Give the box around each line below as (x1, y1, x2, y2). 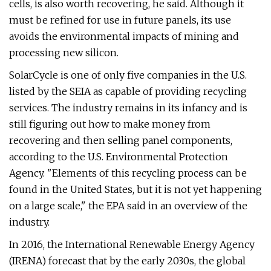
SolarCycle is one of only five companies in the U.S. (9, 69, 247, 81)
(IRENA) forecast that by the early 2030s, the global (9, 255, 246, 267)
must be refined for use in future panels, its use (9, 14, 231, 26)
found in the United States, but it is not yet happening (9, 183, 262, 195)
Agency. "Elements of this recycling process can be (9, 167, 247, 179)
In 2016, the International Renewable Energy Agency (9, 238, 255, 250)
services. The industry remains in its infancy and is (9, 102, 247, 114)
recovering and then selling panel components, (9, 134, 232, 146)
